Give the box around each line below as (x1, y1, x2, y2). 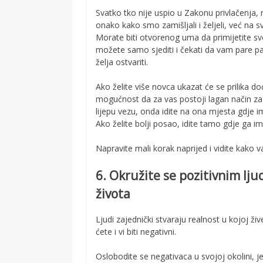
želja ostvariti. (96, 56, 149, 68)
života (96, 185, 131, 202)
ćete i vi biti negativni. (96, 225, 177, 237)
